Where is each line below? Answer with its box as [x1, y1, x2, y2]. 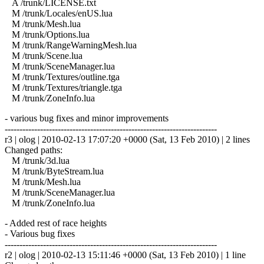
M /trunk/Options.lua [5, 29, 90, 39]
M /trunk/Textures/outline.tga [5, 71, 120, 82]
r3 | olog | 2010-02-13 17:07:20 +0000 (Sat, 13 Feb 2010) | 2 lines [5, 134, 250, 144]
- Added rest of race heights [5, 217, 107, 228]
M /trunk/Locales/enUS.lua [5, 8, 113, 18]
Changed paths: [5, 144, 62, 155]
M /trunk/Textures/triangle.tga [5, 82, 122, 93]
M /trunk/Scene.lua [5, 50, 82, 61]
